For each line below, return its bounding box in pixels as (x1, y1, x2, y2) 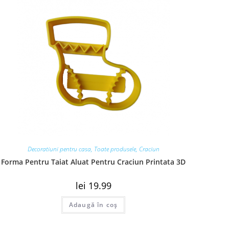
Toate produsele (94, 144, 136, 153)
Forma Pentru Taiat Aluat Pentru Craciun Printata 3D (1, 156, 186, 167)
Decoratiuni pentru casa (27, 144, 91, 153)
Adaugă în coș (68, 200, 118, 209)
